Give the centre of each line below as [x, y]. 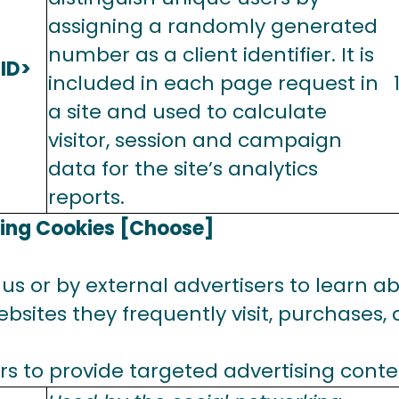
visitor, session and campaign [195, 140]
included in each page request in [213, 83]
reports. [86, 197]
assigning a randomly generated [213, 26]
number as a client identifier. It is [211, 55]
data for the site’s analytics [183, 169]
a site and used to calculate [187, 112]
